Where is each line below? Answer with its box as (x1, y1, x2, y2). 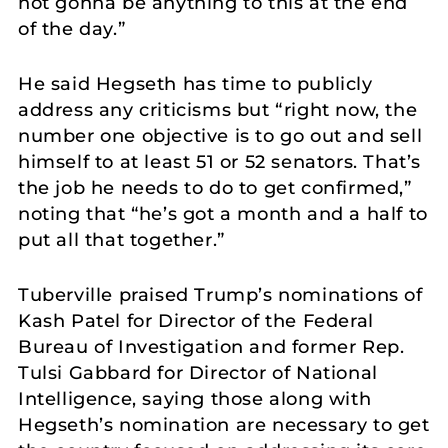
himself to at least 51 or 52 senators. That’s (18, 150, 422, 173)
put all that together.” (18, 228, 225, 251)
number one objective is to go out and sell (18, 124, 423, 147)
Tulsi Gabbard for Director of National (18, 361, 378, 384)
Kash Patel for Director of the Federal (18, 309, 374, 332)
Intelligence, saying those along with (18, 387, 372, 410)
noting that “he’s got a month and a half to (18, 202, 428, 225)
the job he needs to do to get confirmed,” (18, 176, 412, 199)
